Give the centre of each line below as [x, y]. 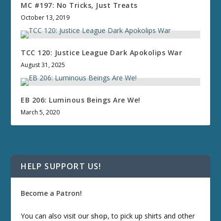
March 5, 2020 [40, 112]
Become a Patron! [52, 193]
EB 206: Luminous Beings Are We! [81, 100]
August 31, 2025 [43, 65]
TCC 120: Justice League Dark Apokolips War [102, 53]
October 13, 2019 [45, 18]
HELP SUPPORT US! [61, 166]
